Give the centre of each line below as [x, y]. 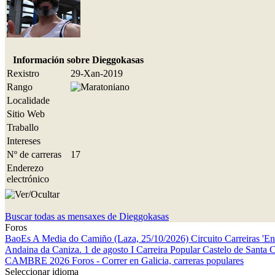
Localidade [28, 101]
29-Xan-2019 [97, 74]
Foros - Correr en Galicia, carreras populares [158, 261]
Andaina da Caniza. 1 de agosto [68, 250]
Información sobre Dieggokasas [78, 60]
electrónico [28, 179]
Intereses [24, 141]
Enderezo [25, 168]
